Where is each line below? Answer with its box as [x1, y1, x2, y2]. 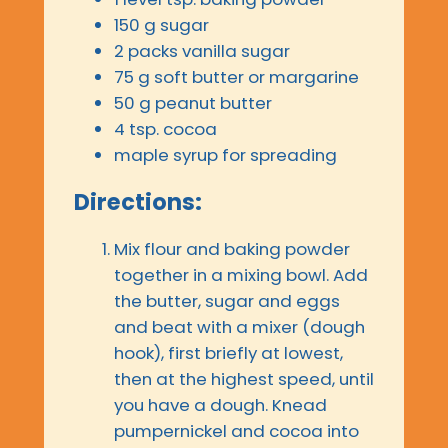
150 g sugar [114, 13, 209, 38]
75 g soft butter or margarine [114, 65, 359, 90]
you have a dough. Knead [114, 393, 327, 418]
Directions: [74, 186, 202, 219]
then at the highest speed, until [114, 367, 374, 392]
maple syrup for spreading [114, 143, 337, 168]
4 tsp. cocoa [114, 117, 217, 142]
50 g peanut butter [114, 91, 272, 116]
